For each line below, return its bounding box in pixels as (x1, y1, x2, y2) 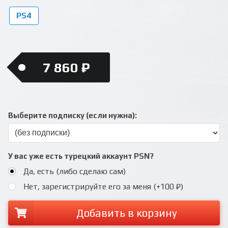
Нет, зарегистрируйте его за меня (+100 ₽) (23, 181, 183, 191)
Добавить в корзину (76, 206, 177, 219)
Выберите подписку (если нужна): (8, 110, 137, 120)
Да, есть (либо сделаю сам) (23, 166, 126, 176)
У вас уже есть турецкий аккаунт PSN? (8, 151, 154, 160)
